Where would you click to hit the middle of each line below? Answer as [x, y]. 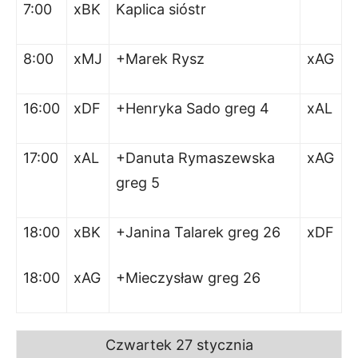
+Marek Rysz [160, 59]
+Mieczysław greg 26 [188, 278]
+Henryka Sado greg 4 [193, 108]
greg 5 [138, 183]
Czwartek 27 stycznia [179, 345]
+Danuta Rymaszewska [195, 158]
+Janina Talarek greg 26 [198, 232]
